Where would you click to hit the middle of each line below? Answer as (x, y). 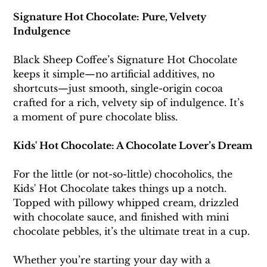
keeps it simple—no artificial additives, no (116, 74)
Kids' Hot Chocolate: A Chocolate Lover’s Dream (133, 146)
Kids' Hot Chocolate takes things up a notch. (122, 189)
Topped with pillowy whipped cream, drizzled (128, 203)
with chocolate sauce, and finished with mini (123, 217)
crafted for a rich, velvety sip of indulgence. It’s (130, 103)
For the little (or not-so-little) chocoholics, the (125, 174)
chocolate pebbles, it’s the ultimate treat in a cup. (132, 232)
